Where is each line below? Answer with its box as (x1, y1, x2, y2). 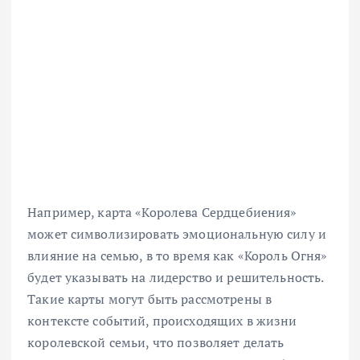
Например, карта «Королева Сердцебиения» (27, 202, 297, 221)
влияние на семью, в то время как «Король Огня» (27, 246, 328, 264)
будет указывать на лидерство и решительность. (27, 268, 324, 286)
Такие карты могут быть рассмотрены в (27, 289, 272, 308)
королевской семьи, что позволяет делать (27, 333, 284, 351)
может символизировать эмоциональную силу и (27, 224, 326, 243)
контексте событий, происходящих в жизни (27, 311, 297, 329)
